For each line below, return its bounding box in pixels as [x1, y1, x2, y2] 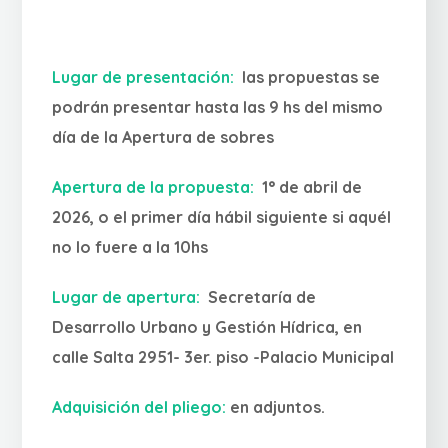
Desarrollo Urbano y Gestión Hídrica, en [52, 317, 363, 338]
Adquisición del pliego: [52, 397, 227, 418]
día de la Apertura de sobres [52, 127, 275, 148]
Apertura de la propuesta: [52, 177, 255, 198]
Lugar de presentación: [52, 67, 239, 88]
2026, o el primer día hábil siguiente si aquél [52, 207, 392, 228]
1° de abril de [254, 177, 363, 198]
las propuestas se [238, 67, 381, 88]
